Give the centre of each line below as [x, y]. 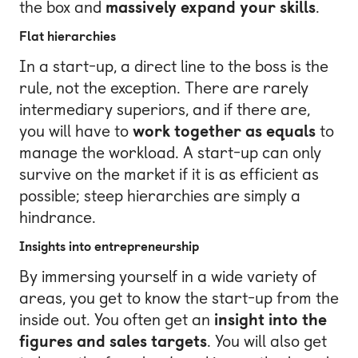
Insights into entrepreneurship [109, 247]
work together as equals [224, 131]
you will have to [76, 131]
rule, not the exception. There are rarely [164, 88]
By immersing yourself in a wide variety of [168, 276]
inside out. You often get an [117, 319]
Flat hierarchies [68, 37]
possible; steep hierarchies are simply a [160, 195]
